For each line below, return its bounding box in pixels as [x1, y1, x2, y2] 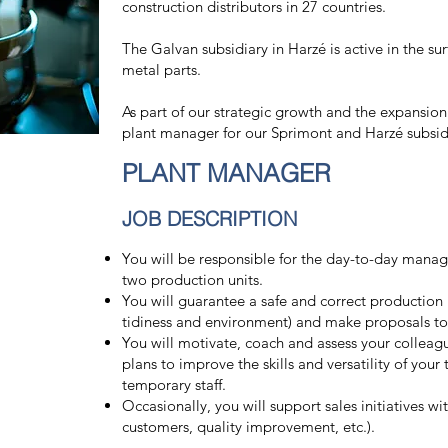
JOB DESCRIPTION [121, 206, 297, 231]
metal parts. [121, 60, 201, 79]
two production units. [121, 270, 263, 289]
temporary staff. [121, 375, 226, 394]
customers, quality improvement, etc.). [121, 417, 375, 436]
